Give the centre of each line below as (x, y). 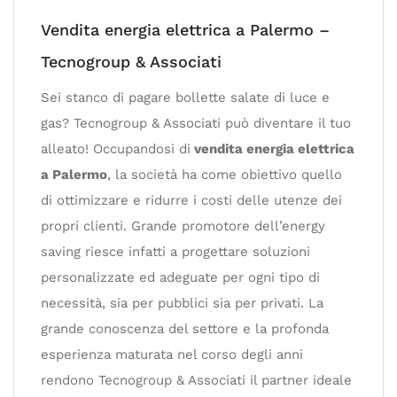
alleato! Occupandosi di (116, 148)
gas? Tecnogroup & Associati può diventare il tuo (196, 123)
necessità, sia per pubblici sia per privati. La (182, 303)
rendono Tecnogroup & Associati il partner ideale (196, 380)
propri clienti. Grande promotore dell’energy (183, 226)
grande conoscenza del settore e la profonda (185, 328)
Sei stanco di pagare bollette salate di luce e (185, 97)
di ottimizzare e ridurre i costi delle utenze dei (191, 200)
